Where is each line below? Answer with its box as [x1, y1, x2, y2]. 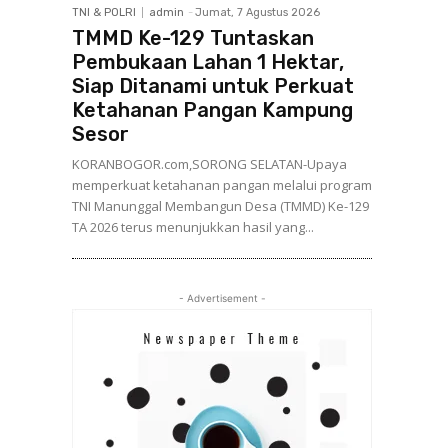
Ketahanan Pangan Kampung [72, 98, 353, 122]
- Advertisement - [178, 292, 266, 304]
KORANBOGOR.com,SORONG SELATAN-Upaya [72, 155, 347, 173]
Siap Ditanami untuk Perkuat [72, 74, 354, 98]
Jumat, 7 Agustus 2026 [195, 6, 320, 19]
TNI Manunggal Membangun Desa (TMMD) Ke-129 [72, 197, 369, 215]
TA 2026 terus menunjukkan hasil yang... [72, 218, 314, 236]
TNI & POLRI [72, 6, 136, 19]
